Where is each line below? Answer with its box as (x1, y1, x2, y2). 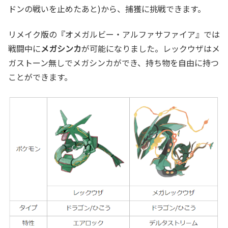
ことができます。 (8, 71, 72, 83)
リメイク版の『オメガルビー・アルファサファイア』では (8, 28, 220, 41)
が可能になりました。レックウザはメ (81, 42, 220, 55)
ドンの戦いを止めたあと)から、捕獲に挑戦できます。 (8, 2, 206, 15)
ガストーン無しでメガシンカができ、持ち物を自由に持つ (8, 56, 219, 69)
